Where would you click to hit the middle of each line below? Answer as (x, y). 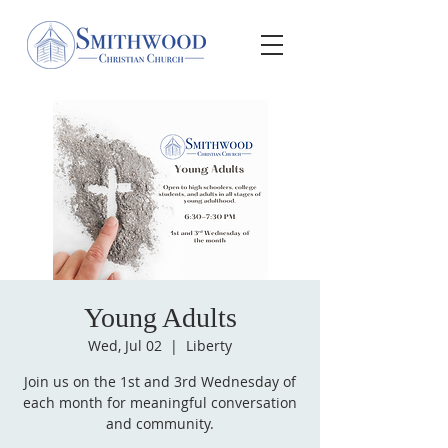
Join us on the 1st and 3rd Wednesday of (160, 381)
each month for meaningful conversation (160, 402)
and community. (160, 423)
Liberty (209, 345)
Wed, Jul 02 (125, 345)
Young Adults (160, 317)
